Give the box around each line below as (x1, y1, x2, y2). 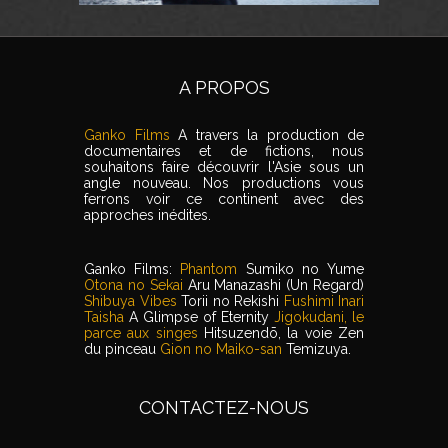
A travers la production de (178, 127, 364, 143)
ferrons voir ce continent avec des (84, 191, 364, 207)
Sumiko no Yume (245, 261, 365, 277)
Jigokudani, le (274, 309, 364, 325)
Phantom (180, 261, 246, 277)
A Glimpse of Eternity (129, 309, 274, 325)
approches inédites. (84, 207, 211, 223)
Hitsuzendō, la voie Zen (204, 325, 364, 341)
